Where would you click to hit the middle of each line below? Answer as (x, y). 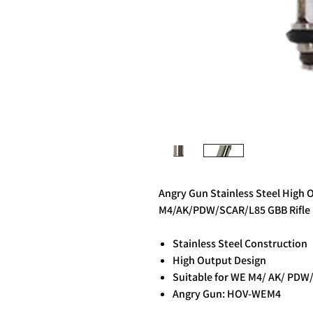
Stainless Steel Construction (240, 243)
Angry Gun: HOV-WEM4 (227, 293)
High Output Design (219, 260)
